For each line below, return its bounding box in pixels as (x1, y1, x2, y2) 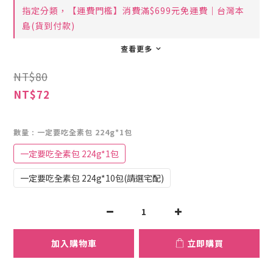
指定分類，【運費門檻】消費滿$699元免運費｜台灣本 (22, 4, 244, 17)
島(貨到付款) (22, 19, 75, 32)
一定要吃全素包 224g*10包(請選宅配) (20, 171, 164, 184)
